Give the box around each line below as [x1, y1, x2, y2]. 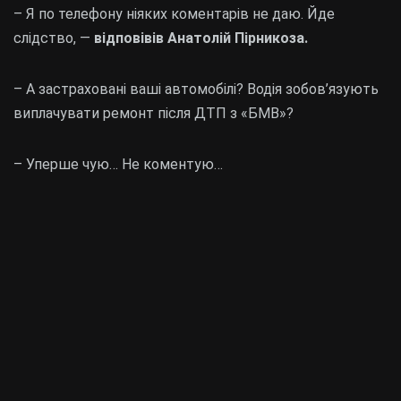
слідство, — [13, 29, 90, 47]
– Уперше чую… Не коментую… [13, 155, 223, 173]
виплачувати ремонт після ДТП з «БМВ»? [13, 104, 294, 122]
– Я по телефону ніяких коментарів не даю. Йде [13, 4, 335, 22]
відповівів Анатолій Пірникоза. [90, 29, 308, 47]
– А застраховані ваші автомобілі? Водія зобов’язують [13, 80, 379, 98]
